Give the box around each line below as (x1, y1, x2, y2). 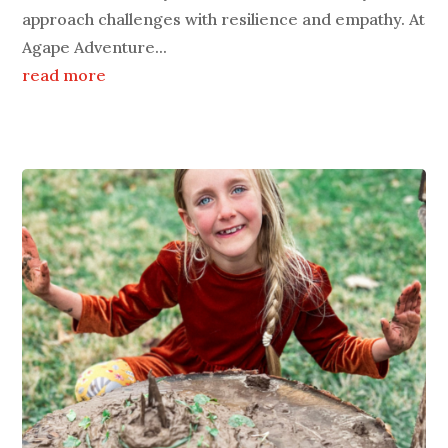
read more (22, 65, 107, 86)
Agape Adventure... (22, 37, 168, 58)
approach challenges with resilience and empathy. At (22, 9, 426, 30)
